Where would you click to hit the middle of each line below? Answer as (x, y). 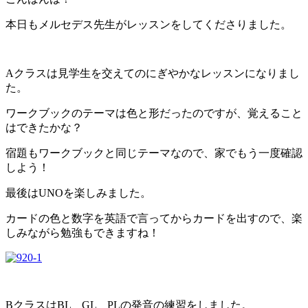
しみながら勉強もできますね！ (82, 233)
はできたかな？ (44, 128)
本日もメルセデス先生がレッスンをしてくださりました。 (148, 25)
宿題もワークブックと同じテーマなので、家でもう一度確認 (154, 153)
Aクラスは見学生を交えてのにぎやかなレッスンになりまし (153, 74)
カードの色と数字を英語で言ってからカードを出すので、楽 (154, 219)
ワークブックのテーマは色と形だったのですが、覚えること (154, 113)
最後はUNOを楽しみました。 (78, 193)
